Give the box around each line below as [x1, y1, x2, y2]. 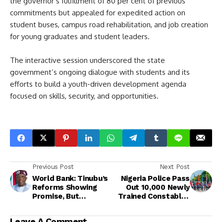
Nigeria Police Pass [120, 173, 190, 183]
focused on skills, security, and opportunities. [10, 91, 159, 101]
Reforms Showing [32, 182, 97, 192]
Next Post [159, 163, 190, 170]
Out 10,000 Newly [125, 182, 190, 192]
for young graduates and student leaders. [10, 31, 150, 41]
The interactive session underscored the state [10, 55, 165, 65]
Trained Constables [118, 191, 190, 201]
